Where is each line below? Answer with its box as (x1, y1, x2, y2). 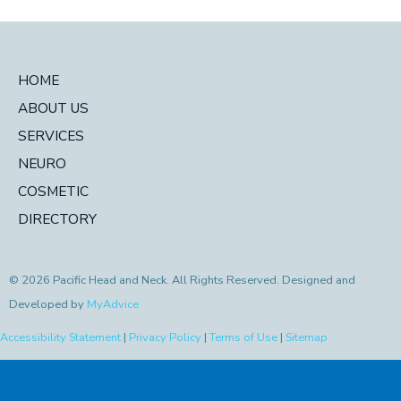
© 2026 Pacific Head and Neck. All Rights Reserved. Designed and (9, 271, 355, 288)
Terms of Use (209, 328, 277, 346)
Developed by (9, 295, 87, 312)
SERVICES (18, 125, 84, 145)
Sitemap (286, 328, 328, 346)
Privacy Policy (129, 328, 201, 346)
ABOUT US (18, 98, 89, 117)
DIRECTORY (18, 209, 97, 228)
